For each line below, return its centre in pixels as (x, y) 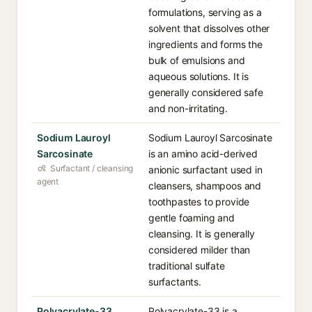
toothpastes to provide (199, 202)
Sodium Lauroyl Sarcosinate (210, 138)
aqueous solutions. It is (198, 76)
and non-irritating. (188, 108)
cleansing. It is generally (202, 234)
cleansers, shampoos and (205, 186)
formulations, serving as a (205, 12)
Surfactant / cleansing (92, 168)
